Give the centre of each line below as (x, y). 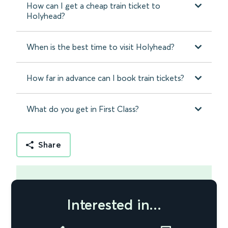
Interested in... (114, 205)
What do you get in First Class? (83, 109)
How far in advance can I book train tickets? (105, 78)
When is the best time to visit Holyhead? (101, 47)
